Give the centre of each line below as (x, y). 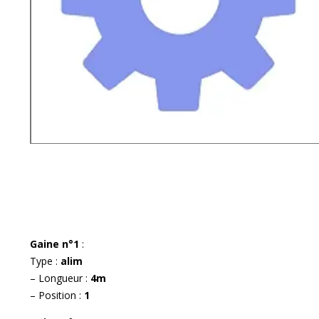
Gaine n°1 (56, 244)
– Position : (57, 295)
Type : (45, 261)
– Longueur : (60, 278)
